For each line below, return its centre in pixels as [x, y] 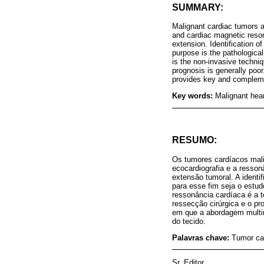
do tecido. [189, 221]
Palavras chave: [202, 237]
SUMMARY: [198, 7]
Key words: [194, 96]
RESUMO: [194, 140]
